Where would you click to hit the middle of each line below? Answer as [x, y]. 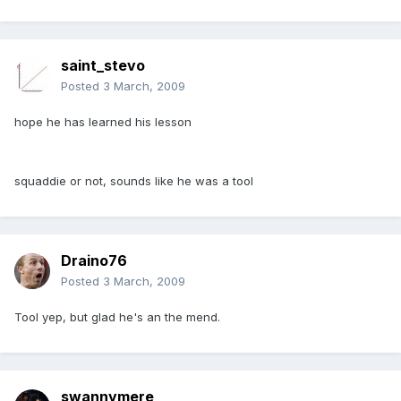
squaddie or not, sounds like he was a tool [134, 181]
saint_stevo [103, 66]
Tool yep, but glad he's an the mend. [117, 317]
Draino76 [94, 261]
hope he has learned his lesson [103, 122]
